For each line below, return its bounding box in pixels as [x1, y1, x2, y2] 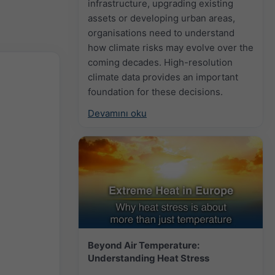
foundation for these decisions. [88, 85, 223, 98]
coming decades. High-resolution [88, 56, 233, 68]
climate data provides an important [88, 71, 238, 83]
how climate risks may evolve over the [88, 41, 254, 53]
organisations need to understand [88, 26, 234, 39]
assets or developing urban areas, [88, 12, 235, 24]
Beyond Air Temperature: [88, 239, 199, 251]
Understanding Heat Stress [88, 252, 209, 264]
